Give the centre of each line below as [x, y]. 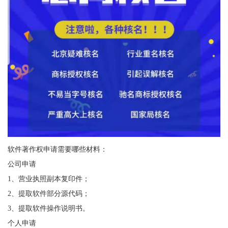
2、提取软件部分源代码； [48, 193]
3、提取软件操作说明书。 [48, 208]
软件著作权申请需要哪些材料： [57, 149]
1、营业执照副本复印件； [48, 178]
